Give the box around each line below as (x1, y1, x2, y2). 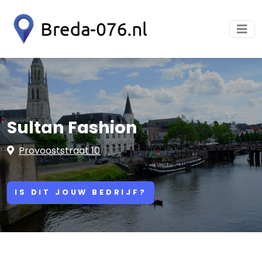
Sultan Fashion (7, 116, 137, 139)
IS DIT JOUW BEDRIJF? (15, 187, 147, 198)
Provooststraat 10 (19, 144, 100, 157)
